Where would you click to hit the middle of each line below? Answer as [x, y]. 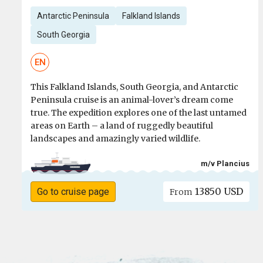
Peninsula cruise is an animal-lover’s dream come [132, 100]
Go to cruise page [73, 192]
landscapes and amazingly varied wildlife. [115, 139]
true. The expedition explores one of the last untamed [139, 113]
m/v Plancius [225, 163]
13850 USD [218, 192]
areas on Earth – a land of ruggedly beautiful [122, 126]
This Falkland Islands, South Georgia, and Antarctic [134, 87]
